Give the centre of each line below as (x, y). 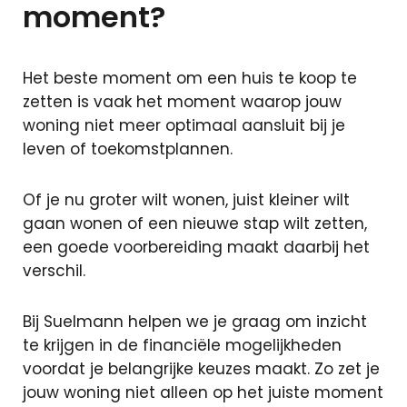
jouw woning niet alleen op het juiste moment (203, 392)
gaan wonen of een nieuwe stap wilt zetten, (195, 223)
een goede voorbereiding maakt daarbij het (196, 247)
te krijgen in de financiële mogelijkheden (182, 345)
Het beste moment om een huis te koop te (190, 78)
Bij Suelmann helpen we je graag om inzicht (195, 322)
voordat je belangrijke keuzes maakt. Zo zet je (201, 369)
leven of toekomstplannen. (128, 149)
